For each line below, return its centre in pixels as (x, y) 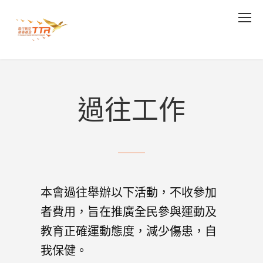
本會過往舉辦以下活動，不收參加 (129, 192)
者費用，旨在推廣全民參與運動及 (129, 211)
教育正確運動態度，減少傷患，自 (129, 231)
